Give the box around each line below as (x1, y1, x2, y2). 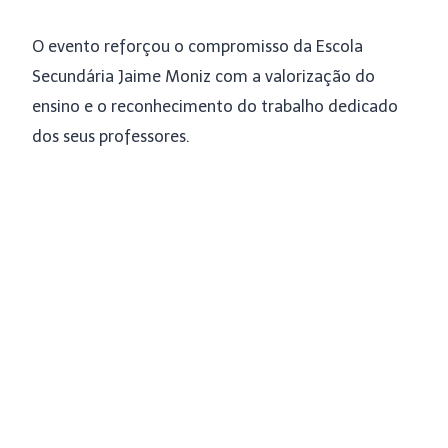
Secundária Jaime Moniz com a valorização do (32, 67, 375, 86)
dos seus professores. (32, 127, 190, 146)
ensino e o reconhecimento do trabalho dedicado (32, 97, 398, 116)
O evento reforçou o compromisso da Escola (32, 37, 363, 56)
